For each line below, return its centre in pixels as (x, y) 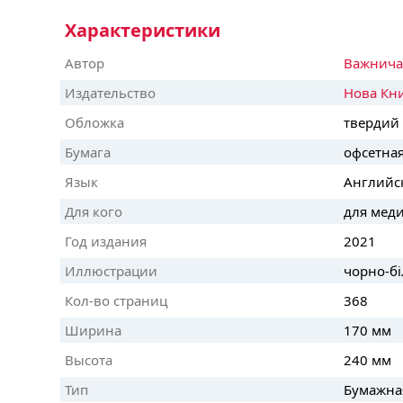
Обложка (94, 122)
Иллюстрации (111, 270)
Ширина (93, 330)
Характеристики (143, 30)
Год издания (106, 241)
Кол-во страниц (116, 300)
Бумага (88, 152)
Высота (89, 359)
